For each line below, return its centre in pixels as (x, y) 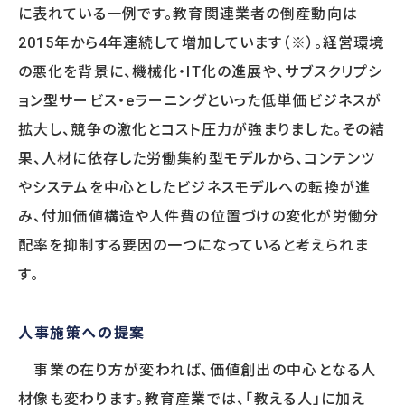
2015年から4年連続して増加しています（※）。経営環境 (202, 42)
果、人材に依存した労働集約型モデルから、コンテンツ (197, 158)
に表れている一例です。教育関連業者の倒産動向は (188, 14)
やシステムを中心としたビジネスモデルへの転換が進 (194, 187)
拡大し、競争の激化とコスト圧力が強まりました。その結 (202, 129)
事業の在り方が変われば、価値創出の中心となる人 (198, 370)
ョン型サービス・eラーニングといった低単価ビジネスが (200, 100)
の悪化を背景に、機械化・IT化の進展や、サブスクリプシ (201, 71)
